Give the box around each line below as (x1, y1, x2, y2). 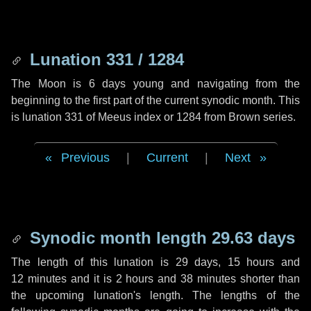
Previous (60, 151, 110, 165)
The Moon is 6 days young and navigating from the (11, 78, 300, 90)
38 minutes (180, 273, 237, 285)
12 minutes (11, 273, 67, 285)
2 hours (115, 273, 154, 285)
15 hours (227, 256, 275, 268)
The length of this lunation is (11, 256, 176, 268)
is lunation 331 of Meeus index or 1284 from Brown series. (11, 111, 296, 123)
